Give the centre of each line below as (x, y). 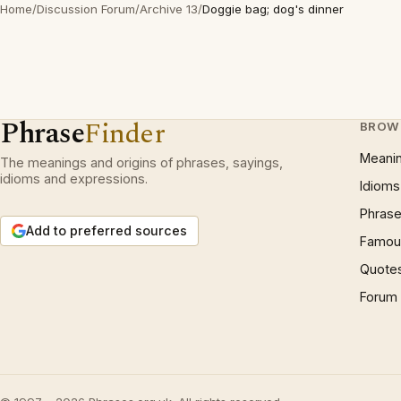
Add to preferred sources (107, 230)
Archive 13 (169, 9)
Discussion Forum (86, 9)
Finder (125, 134)
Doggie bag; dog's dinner (273, 9)
